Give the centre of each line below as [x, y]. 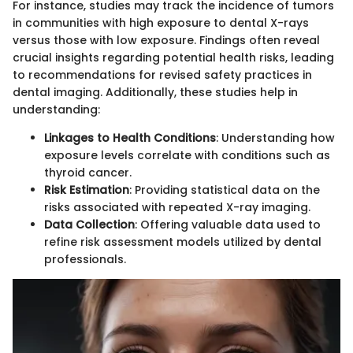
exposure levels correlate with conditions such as [187, 156]
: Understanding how [275, 138]
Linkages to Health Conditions [130, 138]
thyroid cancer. [88, 173]
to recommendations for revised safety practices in [162, 75]
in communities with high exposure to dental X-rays [161, 23]
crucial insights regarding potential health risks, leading [173, 58]
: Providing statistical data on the [225, 190]
